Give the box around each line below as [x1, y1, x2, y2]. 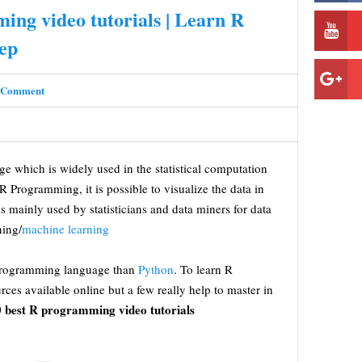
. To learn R [174, 261, 233, 277]
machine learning [22, 221, 109, 237]
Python [138, 261, 174, 277]
